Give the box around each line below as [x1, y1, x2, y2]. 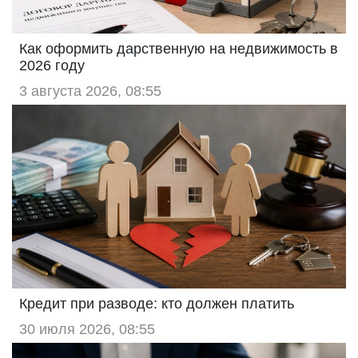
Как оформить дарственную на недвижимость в [19, 40, 338, 57]
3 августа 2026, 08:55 [19, 82, 161, 99]
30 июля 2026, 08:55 [19, 320, 155, 337]
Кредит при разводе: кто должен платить [19, 295, 294, 312]
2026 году [19, 57, 85, 74]
